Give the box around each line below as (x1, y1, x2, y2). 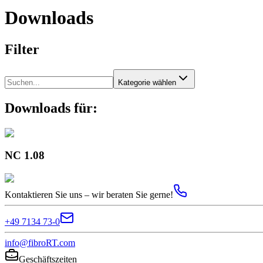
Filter (5, 41, 39, 57)
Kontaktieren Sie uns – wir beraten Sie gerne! (5, 190, 173, 200)
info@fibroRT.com (5, 238, 75, 248)
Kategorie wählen (118, 77, 176, 87)
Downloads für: (5, 100, 97, 116)
